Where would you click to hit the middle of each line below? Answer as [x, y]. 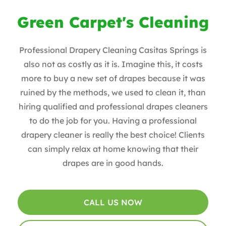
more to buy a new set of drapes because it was [113, 78]
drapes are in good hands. [113, 163]
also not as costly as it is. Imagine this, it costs [113, 64]
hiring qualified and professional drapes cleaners [113, 106]
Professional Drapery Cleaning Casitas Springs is [113, 50]
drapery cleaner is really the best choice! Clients [113, 134]
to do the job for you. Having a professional [113, 120]
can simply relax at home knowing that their [113, 149]
